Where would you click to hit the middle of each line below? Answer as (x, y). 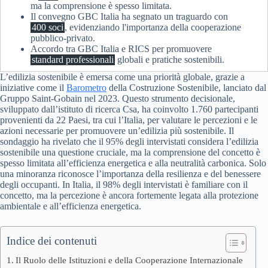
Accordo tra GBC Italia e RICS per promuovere (121, 49)
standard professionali (73, 60)
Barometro (86, 88)
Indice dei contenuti (52, 241)
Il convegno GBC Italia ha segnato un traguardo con (129, 16)
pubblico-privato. (63, 38)
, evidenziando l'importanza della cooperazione (153, 27)
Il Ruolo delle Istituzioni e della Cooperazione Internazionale (130, 260)
